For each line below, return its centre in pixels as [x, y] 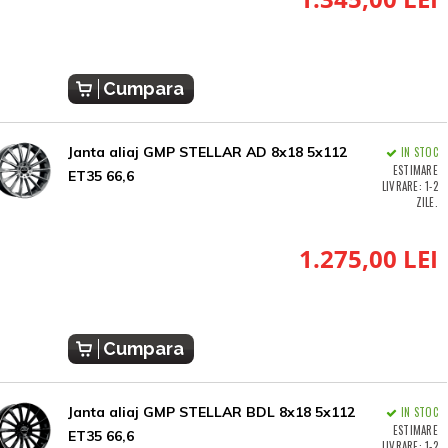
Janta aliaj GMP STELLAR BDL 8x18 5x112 [211, 412]
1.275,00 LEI [368, 259]
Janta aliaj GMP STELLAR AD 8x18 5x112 [207, 152]
